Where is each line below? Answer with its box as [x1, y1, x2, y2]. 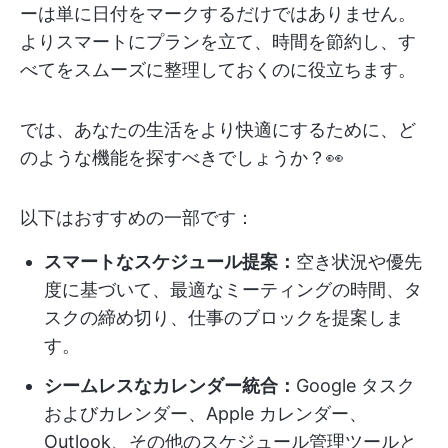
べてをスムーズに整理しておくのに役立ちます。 [20, 59, 416, 80]
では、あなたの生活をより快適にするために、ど [20, 119, 416, 140]
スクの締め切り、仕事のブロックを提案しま [44, 307, 404, 328]
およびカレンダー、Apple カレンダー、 [44, 403, 367, 424]
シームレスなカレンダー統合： [44, 375, 296, 396]
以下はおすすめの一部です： [20, 207, 254, 228]
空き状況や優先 [296, 251, 422, 272]
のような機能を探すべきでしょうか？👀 [20, 147, 344, 168]
